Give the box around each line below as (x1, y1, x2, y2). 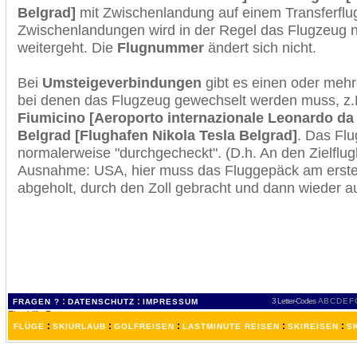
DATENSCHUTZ (68, 297, 135, 306)
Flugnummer (117, 39, 204, 56)
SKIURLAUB (53, 322, 106, 331)
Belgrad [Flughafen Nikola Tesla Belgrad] (18, 127, 297, 143)
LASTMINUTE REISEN (182, 322, 280, 331)
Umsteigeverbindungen (42, 74, 202, 91)
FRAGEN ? (13, 297, 60, 306)
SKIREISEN (288, 322, 339, 331)
